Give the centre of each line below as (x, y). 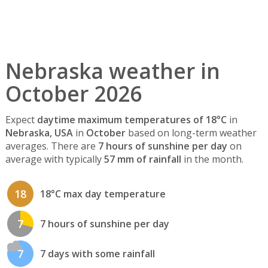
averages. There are (51, 146)
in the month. (212, 159)
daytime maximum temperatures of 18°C (132, 120)
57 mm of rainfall (142, 159)
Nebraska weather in (112, 71)
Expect (21, 120)
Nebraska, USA (39, 133)
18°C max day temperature (103, 194)
